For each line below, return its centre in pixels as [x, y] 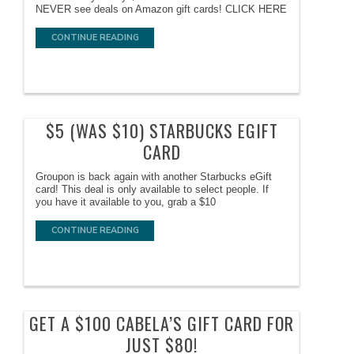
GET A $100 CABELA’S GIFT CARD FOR [162, 324]
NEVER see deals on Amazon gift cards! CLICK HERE [162, 9]
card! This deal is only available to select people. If [153, 190]
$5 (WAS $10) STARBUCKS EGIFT [162, 131]
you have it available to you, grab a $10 [126, 202]
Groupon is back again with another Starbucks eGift [154, 177]
